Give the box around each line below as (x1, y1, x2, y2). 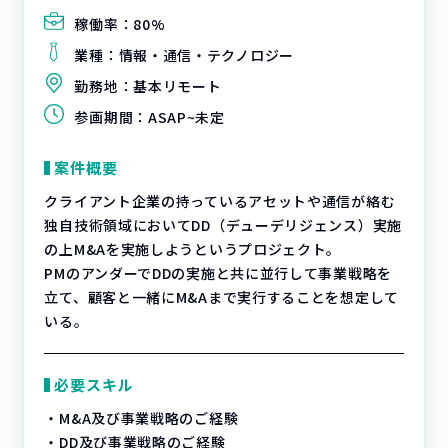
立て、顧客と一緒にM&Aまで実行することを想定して (44, 287, 399, 307)
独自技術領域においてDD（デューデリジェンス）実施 (44, 215, 402, 235)
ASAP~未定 (147, 107, 225, 127)
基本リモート (133, 76, 222, 96)
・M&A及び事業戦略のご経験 (44, 408, 239, 428)
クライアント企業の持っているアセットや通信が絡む (44, 191, 396, 211)
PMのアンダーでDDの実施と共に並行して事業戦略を (44, 263, 392, 283)
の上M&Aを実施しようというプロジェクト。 (44, 239, 342, 259)
